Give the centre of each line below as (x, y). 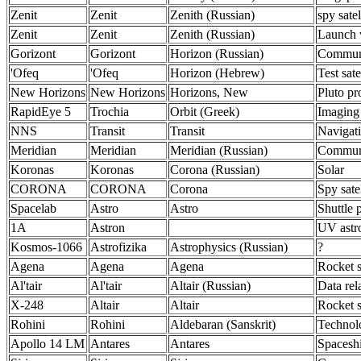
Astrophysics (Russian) (229, 247)
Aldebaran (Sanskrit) (223, 324)
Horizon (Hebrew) (217, 73)
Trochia (110, 112)
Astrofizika (118, 247)
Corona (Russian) (215, 170)
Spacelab (33, 208)
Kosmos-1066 (46, 247)
